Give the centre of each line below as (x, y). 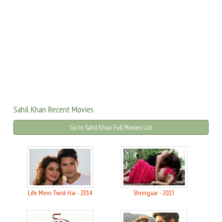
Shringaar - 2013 (154, 193)
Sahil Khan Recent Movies (54, 110)
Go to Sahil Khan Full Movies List (111, 128)
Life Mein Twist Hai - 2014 (60, 193)
